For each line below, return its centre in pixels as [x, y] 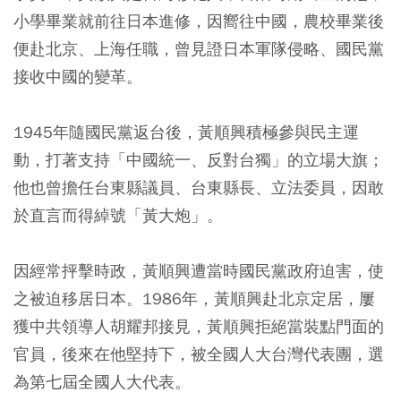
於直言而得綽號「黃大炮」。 [118, 215]
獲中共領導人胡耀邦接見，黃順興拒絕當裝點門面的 [199, 326]
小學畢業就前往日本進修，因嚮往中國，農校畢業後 [199, 21]
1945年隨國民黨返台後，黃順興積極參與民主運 [186, 132]
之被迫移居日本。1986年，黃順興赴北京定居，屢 [194, 298]
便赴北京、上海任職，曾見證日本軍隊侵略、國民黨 [199, 48]
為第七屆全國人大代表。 [102, 381]
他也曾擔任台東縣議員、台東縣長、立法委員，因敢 [199, 187]
